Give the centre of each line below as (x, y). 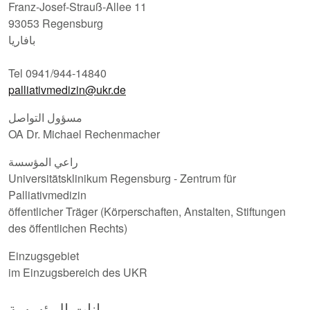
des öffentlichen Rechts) (68, 228)
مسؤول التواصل (45, 117)
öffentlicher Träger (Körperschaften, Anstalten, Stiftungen (147, 211)
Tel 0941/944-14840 (57, 73)
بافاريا (22, 39)
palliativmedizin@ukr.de (67, 89)
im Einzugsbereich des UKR (78, 272)
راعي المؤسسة (43, 161)
